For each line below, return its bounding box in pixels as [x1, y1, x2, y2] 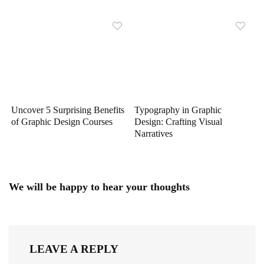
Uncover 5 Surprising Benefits [11, 105, 125, 115]
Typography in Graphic [134, 105, 222, 115]
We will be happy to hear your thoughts [9, 181, 190, 193]
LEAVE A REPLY [29, 243, 118, 256]
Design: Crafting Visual [134, 117, 223, 127]
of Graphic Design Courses [11, 117, 113, 127]
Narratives [134, 128, 173, 139]
